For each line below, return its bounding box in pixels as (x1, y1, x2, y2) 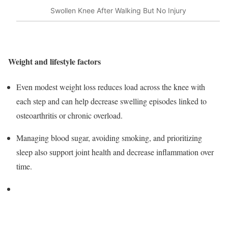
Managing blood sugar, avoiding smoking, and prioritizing (16, 132, 202, 143)
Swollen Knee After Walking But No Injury (50, 6, 186, 15)
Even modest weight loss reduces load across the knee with (16, 81, 205, 92)
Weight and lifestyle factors (8, 55, 101, 68)
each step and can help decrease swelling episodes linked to (16, 95, 207, 106)
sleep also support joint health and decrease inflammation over (16, 146, 214, 157)
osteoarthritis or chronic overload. (16, 109, 123, 121)
